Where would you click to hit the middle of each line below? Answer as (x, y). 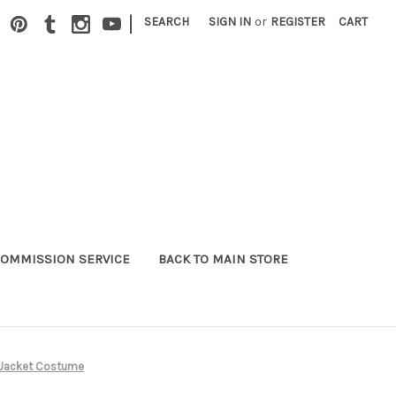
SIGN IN (230, 22)
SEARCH (167, 22)
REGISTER (298, 22)
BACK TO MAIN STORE (223, 259)
